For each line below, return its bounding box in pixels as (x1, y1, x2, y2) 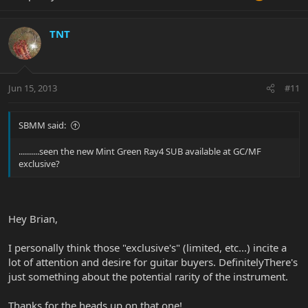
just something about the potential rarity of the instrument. (8, 269, 288, 283)
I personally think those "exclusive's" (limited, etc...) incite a (8, 240, 287, 254)
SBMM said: (19, 119, 66, 132)
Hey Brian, (8, 211, 58, 225)
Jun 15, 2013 (8, 82, 57, 95)
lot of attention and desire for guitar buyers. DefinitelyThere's (8, 254, 298, 269)
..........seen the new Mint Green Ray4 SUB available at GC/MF (19, 145, 261, 158)
